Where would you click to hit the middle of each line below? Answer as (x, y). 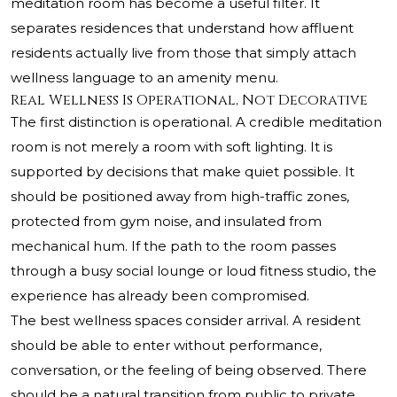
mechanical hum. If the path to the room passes (173, 246)
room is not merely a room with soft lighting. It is (171, 147)
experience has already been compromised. (160, 296)
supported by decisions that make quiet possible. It (183, 172)
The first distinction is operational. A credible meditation (196, 122)
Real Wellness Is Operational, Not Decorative (189, 101)
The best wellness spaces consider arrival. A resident (186, 321)
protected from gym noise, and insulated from (166, 222)
